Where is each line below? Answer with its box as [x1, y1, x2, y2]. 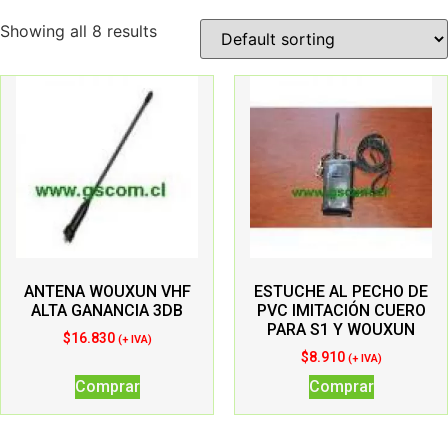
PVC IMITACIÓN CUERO [256, 301, 426, 321]
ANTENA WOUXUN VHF [23, 282, 191, 302]
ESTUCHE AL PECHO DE [254, 282, 428, 302]
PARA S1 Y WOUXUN [267, 320, 415, 340]
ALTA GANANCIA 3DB [31, 301, 183, 321]
